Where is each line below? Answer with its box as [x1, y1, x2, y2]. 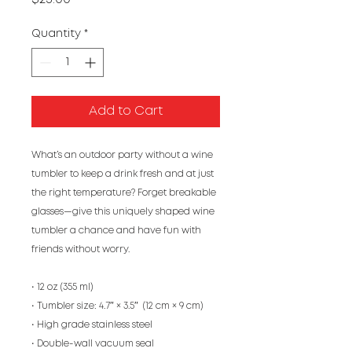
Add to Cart [89, 105, 163, 117]
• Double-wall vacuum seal [31, 339, 154, 348]
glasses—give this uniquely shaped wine [31, 207, 214, 216]
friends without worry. [31, 245, 130, 254]
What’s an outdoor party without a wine [31, 151, 213, 159]
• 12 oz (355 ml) [31, 283, 93, 291]
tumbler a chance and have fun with [31, 226, 201, 235]
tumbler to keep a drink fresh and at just [31, 170, 214, 178]
